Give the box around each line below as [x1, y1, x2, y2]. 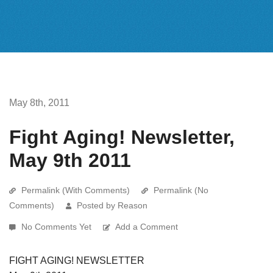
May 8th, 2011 [9, 97, 69, 108]
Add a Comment [115, 221, 178, 232]
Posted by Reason [77, 200, 147, 210]
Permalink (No [154, 185, 208, 195]
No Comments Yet [21, 221, 94, 232]
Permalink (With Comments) [21, 185, 130, 195]
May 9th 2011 [9, 149, 131, 171]
